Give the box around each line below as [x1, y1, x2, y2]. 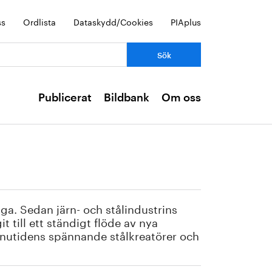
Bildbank [104, 92, 149, 103]
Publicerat [38, 92, 92, 103]
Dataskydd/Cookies [73, 15, 153, 28]
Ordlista [23, 15, 56, 28]
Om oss [161, 92, 201, 103]
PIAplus [171, 15, 201, 28]
